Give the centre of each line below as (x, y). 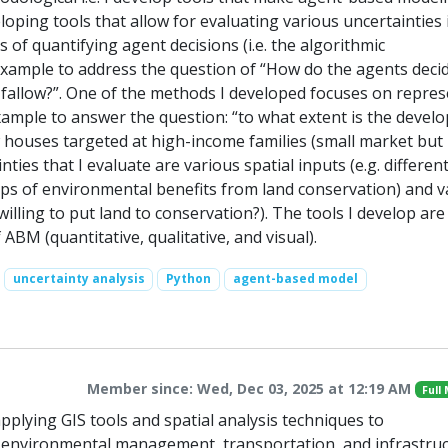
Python (189, 279)
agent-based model (295, 279)
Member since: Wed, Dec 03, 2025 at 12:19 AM (251, 388)
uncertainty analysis (78, 279)
